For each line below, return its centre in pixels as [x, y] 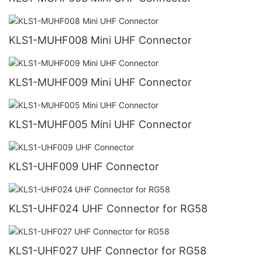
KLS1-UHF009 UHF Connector [84, 166]
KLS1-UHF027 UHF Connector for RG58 [108, 251]
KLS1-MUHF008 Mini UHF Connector [100, 40]
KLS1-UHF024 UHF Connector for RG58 [108, 209]
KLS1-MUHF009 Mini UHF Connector [100, 82]
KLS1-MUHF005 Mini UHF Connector [100, 124]
